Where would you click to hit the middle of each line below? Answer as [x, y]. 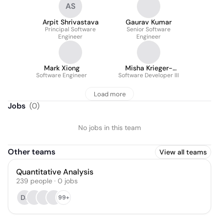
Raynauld [149, 76]
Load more [109, 94]
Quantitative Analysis [55, 172]
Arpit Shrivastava [70, 22]
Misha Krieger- [149, 68]
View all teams [183, 152]
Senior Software [149, 29]
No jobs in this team [109, 128]
